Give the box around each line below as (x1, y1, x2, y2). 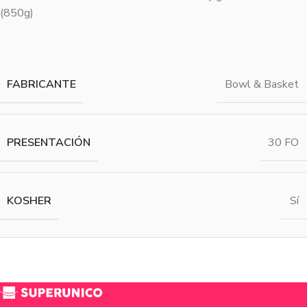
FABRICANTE (7, 76, 76, 92)
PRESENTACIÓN (7, 134, 90, 150)
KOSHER (7, 193, 51, 208)
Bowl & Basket (225, 77, 299, 93)
